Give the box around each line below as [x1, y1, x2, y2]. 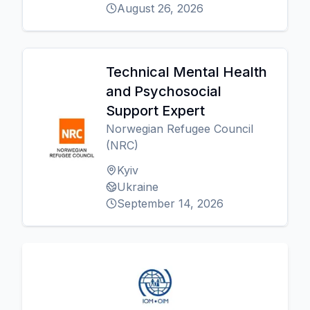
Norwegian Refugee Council [106, 122, 253, 136]
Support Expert [106, 102, 205, 119]
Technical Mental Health [106, 64, 267, 80]
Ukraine [117, 180, 158, 194]
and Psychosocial [106, 83, 221, 100]
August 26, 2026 [117, 1, 203, 15]
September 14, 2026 [117, 197, 224, 210]
